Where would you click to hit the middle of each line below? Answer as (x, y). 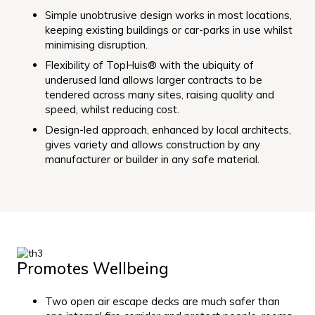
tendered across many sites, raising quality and (160, 95)
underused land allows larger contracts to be (154, 80)
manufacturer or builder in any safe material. (152, 160)
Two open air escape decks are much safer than (162, 301)
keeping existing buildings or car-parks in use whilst (169, 30)
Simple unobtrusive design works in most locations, (168, 15)
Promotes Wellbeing (93, 268)
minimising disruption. (96, 45)
